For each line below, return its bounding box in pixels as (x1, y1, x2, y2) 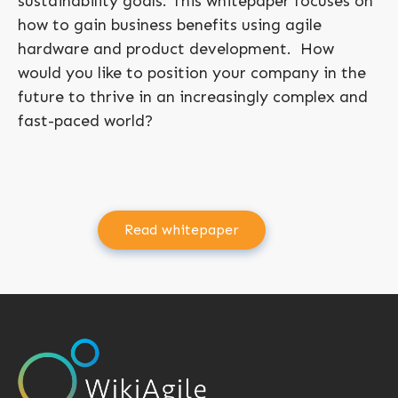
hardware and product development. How (18, 38, 334, 59)
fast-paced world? (18, 110, 153, 131)
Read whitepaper (123, 220, 239, 238)
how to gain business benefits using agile (18, 14, 322, 35)
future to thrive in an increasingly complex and (18, 86, 368, 107)
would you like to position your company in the (18, 62, 366, 83)
